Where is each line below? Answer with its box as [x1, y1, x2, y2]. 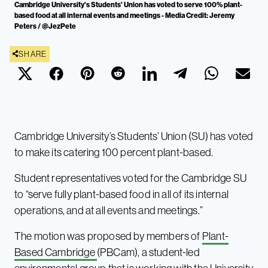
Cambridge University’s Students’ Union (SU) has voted [14, 129, 254, 143]
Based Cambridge [14, 245, 97, 259]
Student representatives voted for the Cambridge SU [14, 170, 246, 185]
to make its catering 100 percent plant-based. [14, 145, 214, 159]
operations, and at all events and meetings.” [14, 203, 203, 217]
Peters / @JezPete [14, 21, 76, 31]
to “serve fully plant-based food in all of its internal [14, 187, 229, 201]
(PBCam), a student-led [96, 245, 200, 259]
